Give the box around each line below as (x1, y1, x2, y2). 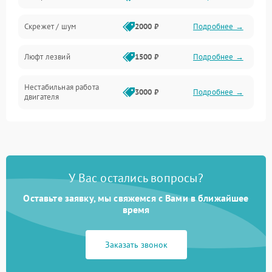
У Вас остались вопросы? (69, 169, 203, 186)
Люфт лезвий (24, 51, 70, 62)
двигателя (24, 91, 59, 102)
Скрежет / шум (24, 21, 76, 32)
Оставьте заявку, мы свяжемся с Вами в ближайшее (23, 191, 249, 204)
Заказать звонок (104, 239, 168, 250)
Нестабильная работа (24, 81, 99, 92)
